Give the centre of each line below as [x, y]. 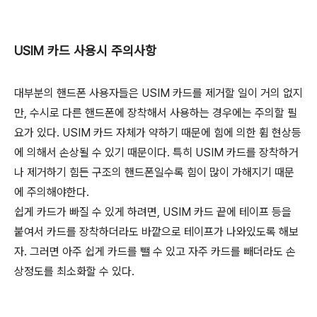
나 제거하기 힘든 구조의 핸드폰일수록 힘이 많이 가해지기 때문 [154, 172]
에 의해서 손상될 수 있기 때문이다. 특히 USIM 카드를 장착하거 [156, 152]
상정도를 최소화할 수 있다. [74, 271]
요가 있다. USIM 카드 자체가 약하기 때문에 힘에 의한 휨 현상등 [158, 132]
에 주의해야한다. [52, 192]
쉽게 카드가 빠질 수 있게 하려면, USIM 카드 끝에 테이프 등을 [153, 212]
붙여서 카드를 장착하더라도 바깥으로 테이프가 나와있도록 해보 [156, 231]
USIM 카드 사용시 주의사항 [85, 50]
